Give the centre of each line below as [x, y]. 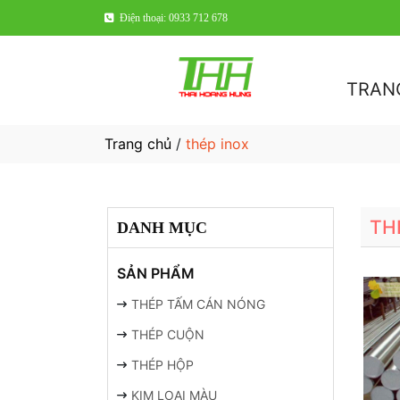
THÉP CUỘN [168, 334]
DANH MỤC [162, 228]
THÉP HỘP [163, 365]
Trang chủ [138, 144]
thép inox [217, 144]
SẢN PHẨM [156, 273]
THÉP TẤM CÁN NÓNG [199, 304]
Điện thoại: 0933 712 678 [174, 18]
